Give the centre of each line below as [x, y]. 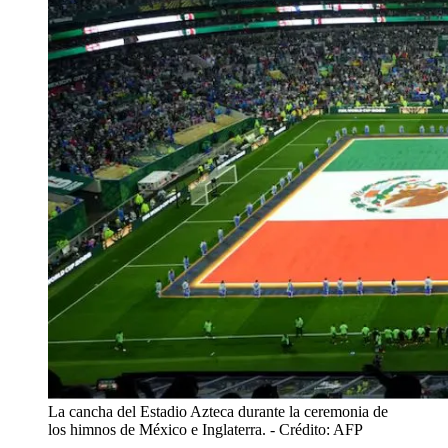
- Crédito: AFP [316, 429]
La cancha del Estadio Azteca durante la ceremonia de [218, 411]
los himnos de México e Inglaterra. [157, 429]
